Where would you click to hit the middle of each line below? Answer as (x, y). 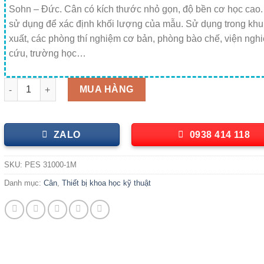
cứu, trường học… (47, 54)
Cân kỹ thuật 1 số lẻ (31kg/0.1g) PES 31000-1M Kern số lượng (127, 83)
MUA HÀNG (106, 89)
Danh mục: (24, 183)
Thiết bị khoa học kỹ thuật (106, 183)
